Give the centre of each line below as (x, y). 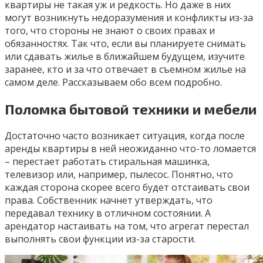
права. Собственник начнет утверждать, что (109, 200)
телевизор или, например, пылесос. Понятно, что (119, 175)
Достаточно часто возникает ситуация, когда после (125, 136)
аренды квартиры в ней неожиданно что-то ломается (130, 149)
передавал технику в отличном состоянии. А (108, 213)
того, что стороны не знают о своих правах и (110, 31)
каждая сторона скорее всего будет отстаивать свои (127, 188)
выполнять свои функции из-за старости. (100, 239)
